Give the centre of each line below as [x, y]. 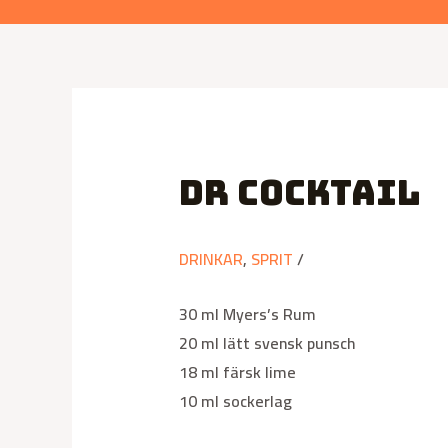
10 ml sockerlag [235, 401]
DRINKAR [210, 259]
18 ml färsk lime [237, 372]
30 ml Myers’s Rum [247, 314]
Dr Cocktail [299, 193]
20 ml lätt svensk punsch [267, 343]
